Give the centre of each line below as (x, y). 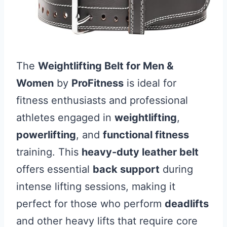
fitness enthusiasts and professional (102, 101)
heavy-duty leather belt (140, 152)
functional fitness (146, 135)
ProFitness (98, 83)
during (176, 169)
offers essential (54, 169)
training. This (49, 152)
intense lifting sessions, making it (96, 187)
